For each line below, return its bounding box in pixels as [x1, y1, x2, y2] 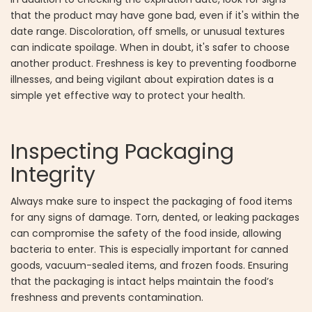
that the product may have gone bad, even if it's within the [10, 8, 299, 23]
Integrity [10, 160, 95, 190]
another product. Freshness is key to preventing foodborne [10, 56, 297, 71]
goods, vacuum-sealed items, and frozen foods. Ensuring [10, 258, 288, 273]
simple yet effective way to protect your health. [10, 88, 245, 103]
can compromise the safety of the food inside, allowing [10, 226, 281, 241]
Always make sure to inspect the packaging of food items [10, 194, 292, 209]
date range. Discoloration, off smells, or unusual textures [10, 24, 285, 39]
